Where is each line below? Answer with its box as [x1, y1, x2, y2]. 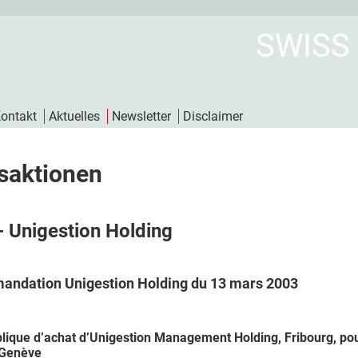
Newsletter [112, 109, 171, 124]
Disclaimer [183, 109, 243, 124]
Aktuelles [49, 109, 100, 124]
